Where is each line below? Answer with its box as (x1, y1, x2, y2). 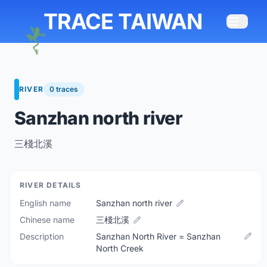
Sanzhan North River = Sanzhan (96, 231, 221, 241)
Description (20, 231, 64, 241)
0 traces (49, 85, 78, 94)
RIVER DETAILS (20, 181, 82, 190)
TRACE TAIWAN (43, 8, 203, 35)
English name (20, 198, 71, 208)
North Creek (96, 243, 144, 253)
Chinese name (20, 215, 74, 225)
